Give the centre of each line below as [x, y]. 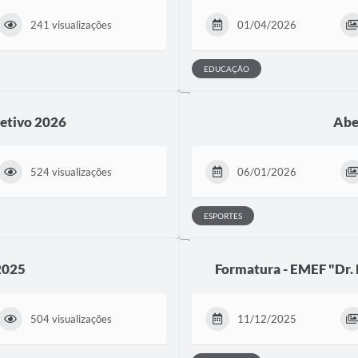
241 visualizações [72, 24]
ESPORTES [223, 215]
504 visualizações [72, 318]
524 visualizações [72, 171]
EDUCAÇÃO [227, 68]
